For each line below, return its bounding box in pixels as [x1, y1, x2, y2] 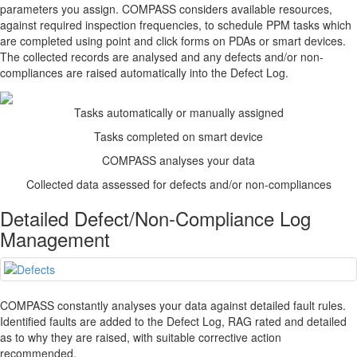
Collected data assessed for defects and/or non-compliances [25, 175, 331, 192]
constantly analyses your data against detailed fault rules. [54, 296, 346, 313]
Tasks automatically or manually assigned [73, 104, 284, 120]
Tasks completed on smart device [94, 127, 263, 144]
